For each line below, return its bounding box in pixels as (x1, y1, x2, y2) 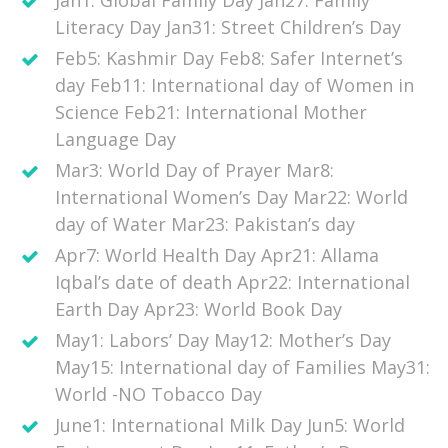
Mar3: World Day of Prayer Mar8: (55, 158, 334, 183)
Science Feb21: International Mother (55, 100, 367, 125)
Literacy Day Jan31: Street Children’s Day (55, 15, 401, 40)
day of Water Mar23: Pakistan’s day (55, 212, 355, 237)
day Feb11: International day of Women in (55, 73, 414, 98)
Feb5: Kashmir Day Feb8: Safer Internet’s (55, 46, 403, 71)
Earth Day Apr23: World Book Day (55, 297, 342, 322)
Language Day (55, 127, 176, 152)
